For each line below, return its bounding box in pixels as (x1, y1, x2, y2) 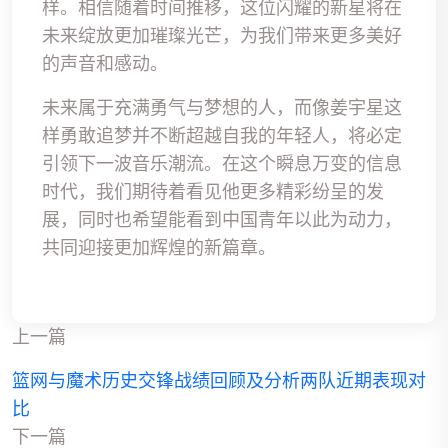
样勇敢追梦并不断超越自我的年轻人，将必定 (42, 124, 402, 148)
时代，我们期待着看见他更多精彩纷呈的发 (42, 180, 384, 204)
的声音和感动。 (42, 52, 168, 76)
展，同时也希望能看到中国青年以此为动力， (42, 208, 402, 232)
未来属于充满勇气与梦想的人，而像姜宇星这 (42, 96, 402, 120)
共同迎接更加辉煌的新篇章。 (42, 236, 276, 260)
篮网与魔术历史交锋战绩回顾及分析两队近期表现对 (12, 369, 426, 393)
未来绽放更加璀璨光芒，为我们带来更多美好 (42, 24, 402, 48)
